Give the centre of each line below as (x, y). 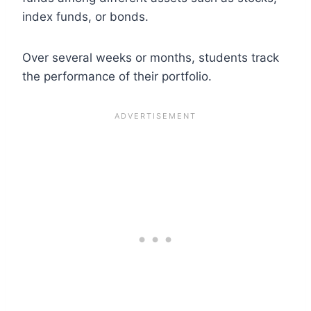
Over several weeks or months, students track (151, 57)
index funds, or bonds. (85, 16)
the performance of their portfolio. (117, 76)
